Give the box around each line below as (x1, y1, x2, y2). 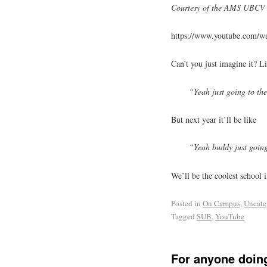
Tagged (171, 210, 195, 222)
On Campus (203, 197, 240, 209)
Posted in (171, 197, 201, 209)
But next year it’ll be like (171, 113, 256, 125)
